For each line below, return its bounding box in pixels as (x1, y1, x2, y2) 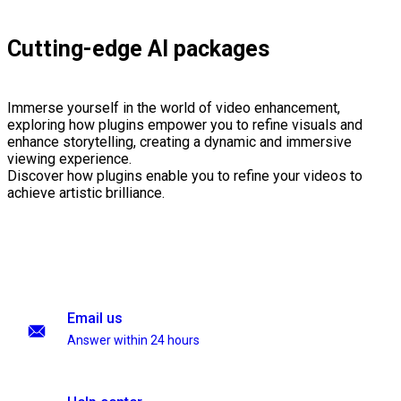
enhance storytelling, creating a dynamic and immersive (7, 133, 352, 151)
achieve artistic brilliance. (7, 184, 165, 202)
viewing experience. (7, 150, 132, 168)
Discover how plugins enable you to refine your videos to (7, 167, 363, 185)
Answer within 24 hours (67, 333, 200, 347)
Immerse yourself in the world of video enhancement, (7, 99, 340, 117)
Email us (67, 310, 123, 327)
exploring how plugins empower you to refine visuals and (7, 116, 363, 134)
